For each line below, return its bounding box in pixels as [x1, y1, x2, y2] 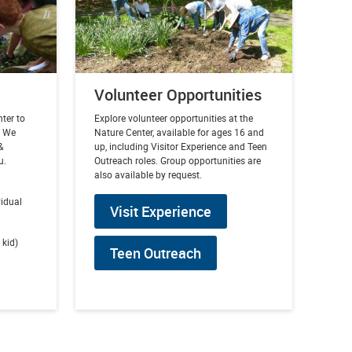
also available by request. [93, 167, 202, 181]
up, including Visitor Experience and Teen [93, 139, 267, 152]
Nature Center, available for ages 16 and [93, 125, 264, 138]
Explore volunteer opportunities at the [93, 111, 253, 124]
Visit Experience [109, 201, 211, 221]
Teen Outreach [109, 243, 201, 262]
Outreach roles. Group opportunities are [93, 153, 261, 167]
